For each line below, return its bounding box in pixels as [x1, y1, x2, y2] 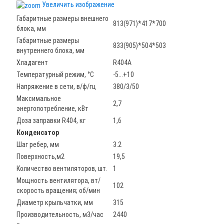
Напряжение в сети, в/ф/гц [16, 82, 96, 90]
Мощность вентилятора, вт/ [16, 176, 100, 184]
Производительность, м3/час [16, 210, 103, 218]
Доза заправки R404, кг [16, 116, 85, 124]
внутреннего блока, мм [16, 46, 84, 54]
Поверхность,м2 [16, 152, 64, 160]
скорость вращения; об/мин [16, 186, 100, 194]
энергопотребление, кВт [16, 104, 88, 112]
